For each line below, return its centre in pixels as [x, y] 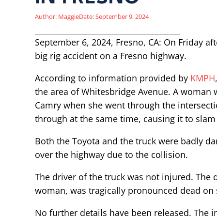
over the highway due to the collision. [111, 155]
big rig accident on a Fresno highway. [111, 56]
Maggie [68, 16]
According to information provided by [113, 78]
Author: [46, 16]
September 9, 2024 [122, 16]
